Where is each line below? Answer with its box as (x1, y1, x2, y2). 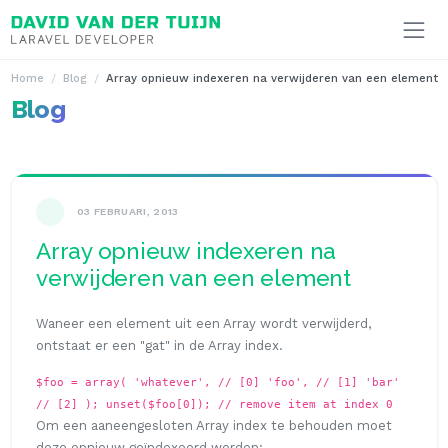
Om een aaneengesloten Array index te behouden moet (36, 417, 392, 433)
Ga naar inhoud (6, 8, 96, 22)
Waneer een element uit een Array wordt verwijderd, (36, 315, 371, 331)
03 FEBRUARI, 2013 (77, 204, 179, 218)
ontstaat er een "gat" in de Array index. (36, 337, 283, 353)
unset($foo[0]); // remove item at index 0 (106, 396, 393, 411)
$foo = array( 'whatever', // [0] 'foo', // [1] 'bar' (36, 374, 400, 389)
